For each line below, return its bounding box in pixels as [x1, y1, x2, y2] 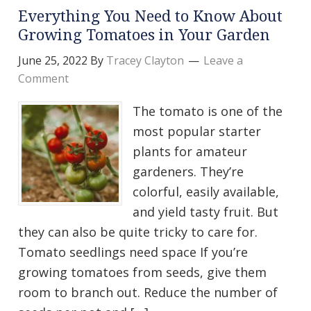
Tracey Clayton [106, 53, 184, 69]
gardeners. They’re [133, 163, 244, 180]
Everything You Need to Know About [18, 8, 283, 26]
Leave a [203, 53, 243, 69]
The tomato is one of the [133, 103, 283, 120]
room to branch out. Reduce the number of [18, 284, 278, 301]
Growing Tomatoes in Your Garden [18, 26, 270, 44]
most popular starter [133, 123, 261, 140]
